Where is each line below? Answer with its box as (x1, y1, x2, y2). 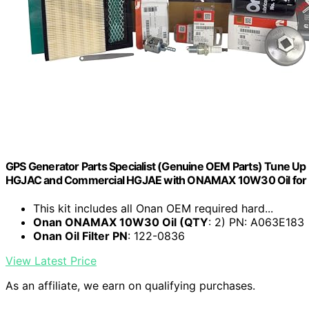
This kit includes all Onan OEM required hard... (33, 201, 273, 216)
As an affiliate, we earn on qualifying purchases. (6, 279, 255, 293)
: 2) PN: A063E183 (208, 215, 304, 230)
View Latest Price (6, 254, 97, 268)
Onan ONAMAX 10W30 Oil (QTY (33, 215, 208, 230)
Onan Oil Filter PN (33, 229, 128, 243)
